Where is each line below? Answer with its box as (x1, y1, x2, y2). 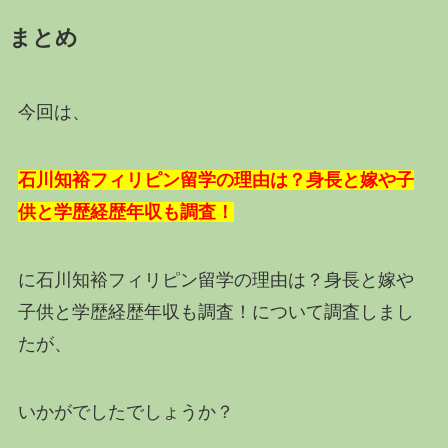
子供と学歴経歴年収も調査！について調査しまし (17, 301, 414, 322)
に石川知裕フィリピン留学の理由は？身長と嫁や (17, 269, 414, 290)
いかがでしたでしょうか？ (17, 401, 234, 422)
